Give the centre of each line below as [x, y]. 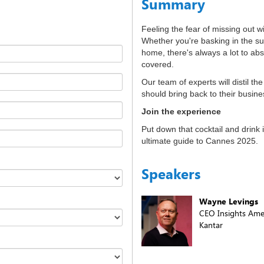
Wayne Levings [229, 201]
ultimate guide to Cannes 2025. [200, 141]
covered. [158, 64]
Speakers [171, 174]
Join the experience [181, 111]
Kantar [211, 225]
